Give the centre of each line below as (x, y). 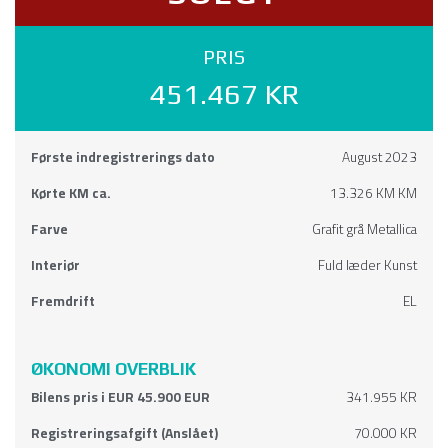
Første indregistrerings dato (123, 157)
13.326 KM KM (373, 193)
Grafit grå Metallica (364, 229)
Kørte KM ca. (71, 193)
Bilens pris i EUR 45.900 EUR (120, 397)
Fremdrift (63, 301)
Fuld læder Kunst (367, 265)
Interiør (55, 265)
